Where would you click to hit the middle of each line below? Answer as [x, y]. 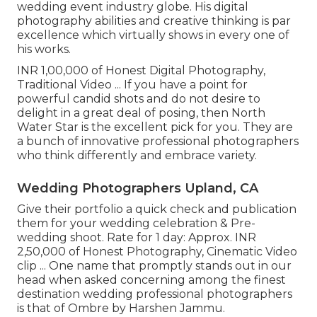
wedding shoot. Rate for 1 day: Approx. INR [137, 237]
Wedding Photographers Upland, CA [138, 188]
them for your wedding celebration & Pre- [136, 223]
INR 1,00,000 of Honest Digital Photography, [141, 70]
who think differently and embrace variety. [137, 155]
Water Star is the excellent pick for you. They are [155, 127]
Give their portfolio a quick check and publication [157, 209]
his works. [44, 49]
